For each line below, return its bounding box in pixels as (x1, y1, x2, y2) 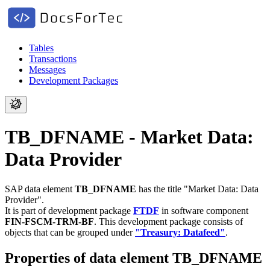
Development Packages (29, 75, 118, 86)
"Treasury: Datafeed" (135, 227, 225, 237)
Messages (29, 64, 66, 75)
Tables (29, 43, 54, 53)
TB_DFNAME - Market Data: (5, 126, 254, 148)
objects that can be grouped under (5, 227, 135, 237)
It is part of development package (5, 205, 133, 216)
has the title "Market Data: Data (136, 183, 259, 194)
